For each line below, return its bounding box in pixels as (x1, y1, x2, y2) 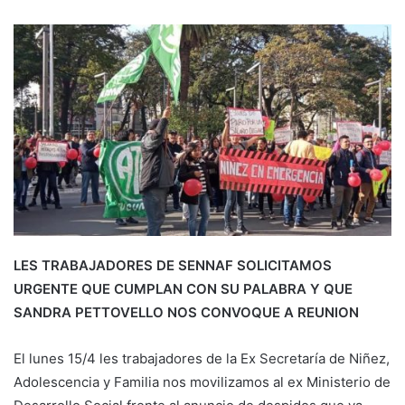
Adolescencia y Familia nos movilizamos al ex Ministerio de (14, 373, 391, 391)
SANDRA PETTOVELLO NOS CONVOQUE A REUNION (14, 304, 359, 322)
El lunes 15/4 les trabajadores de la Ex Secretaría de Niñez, (14, 350, 390, 368)
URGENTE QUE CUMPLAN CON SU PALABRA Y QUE (14, 280, 353, 298)
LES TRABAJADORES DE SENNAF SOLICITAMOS (14, 257, 332, 275)
